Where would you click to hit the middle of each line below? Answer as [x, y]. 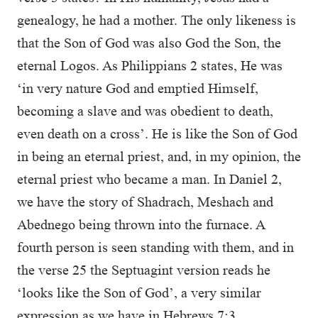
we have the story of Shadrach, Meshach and [145, 202]
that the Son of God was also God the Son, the [149, 43]
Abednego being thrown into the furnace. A [141, 224]
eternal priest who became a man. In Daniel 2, [149, 179]
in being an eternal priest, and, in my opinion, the [159, 156]
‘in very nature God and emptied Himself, [138, 88]
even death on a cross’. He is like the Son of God [157, 133]
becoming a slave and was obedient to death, [145, 111]
